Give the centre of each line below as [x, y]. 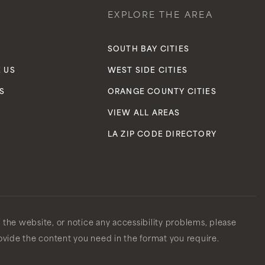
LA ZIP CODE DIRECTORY [162, 135]
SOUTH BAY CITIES [148, 50]
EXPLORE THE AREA [160, 16]
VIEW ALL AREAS [144, 114]
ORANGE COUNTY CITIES [162, 92]
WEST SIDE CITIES [148, 71]
